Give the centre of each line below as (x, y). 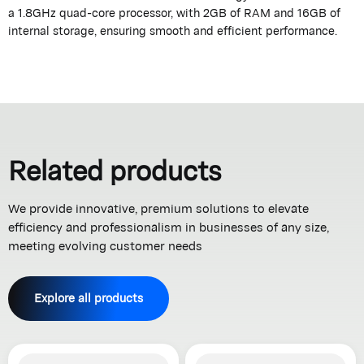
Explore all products (89, 298)
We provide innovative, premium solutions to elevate (158, 209)
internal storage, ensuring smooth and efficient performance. (173, 30)
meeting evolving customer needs (105, 246)
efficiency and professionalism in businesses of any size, (169, 227)
